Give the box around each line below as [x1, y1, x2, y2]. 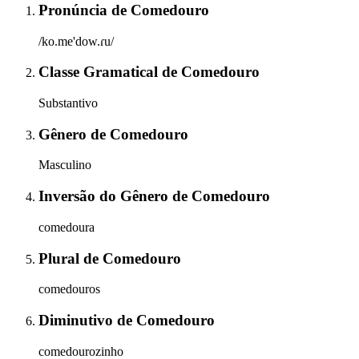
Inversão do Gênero [38, 188, 172, 205]
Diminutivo [38, 312, 117, 329]
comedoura [38, 220, 95, 234]
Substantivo [38, 96, 98, 111]
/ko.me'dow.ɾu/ [38, 34, 114, 48]
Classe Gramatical [38, 63, 162, 81]
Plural [38, 249, 83, 267]
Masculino [38, 158, 91, 172]
